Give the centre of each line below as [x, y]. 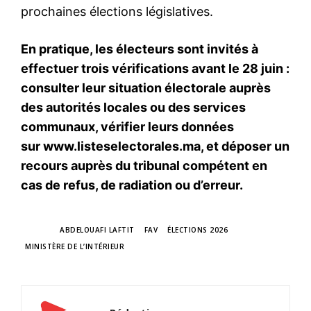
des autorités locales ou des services [133, 107]
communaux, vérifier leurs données [127, 126]
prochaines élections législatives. [117, 11]
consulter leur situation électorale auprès [146, 87]
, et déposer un [245, 146]
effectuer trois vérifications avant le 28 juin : [155, 68]
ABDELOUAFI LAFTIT [97, 229]
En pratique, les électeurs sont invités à [140, 49]
